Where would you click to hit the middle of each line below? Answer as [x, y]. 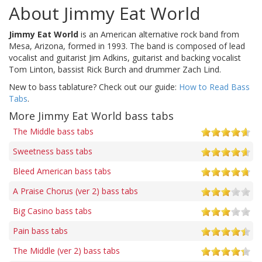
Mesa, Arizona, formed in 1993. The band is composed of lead [127, 46]
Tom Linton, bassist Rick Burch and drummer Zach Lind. [115, 69]
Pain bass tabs [40, 230]
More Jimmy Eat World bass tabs [91, 116]
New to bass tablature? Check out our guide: [94, 87]
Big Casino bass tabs [52, 211]
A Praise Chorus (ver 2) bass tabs [75, 191]
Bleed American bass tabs [62, 171]
